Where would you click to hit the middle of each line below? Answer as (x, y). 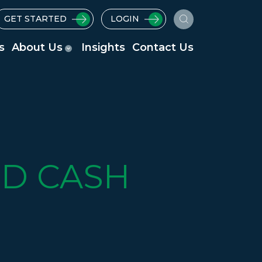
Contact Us (163, 47)
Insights (103, 47)
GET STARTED (35, 19)
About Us (37, 47)
